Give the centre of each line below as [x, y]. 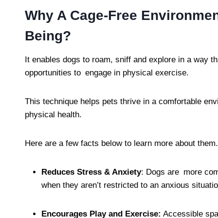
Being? [48, 36]
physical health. [53, 114]
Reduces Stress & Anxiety [91, 172]
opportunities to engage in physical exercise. [107, 73]
